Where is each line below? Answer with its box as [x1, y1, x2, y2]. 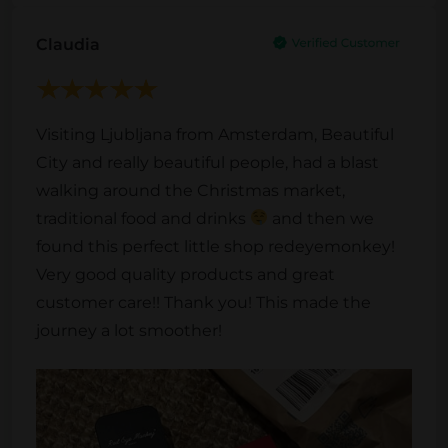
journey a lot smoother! [36, 320, 222, 340]
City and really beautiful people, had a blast [36, 152, 379, 172]
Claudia [36, 34, 100, 54]
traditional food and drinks [36, 208, 250, 228]
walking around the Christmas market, [36, 180, 345, 200]
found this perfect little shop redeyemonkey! [36, 236, 395, 256]
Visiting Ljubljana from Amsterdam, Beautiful [36, 124, 394, 144]
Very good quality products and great [36, 264, 335, 284]
